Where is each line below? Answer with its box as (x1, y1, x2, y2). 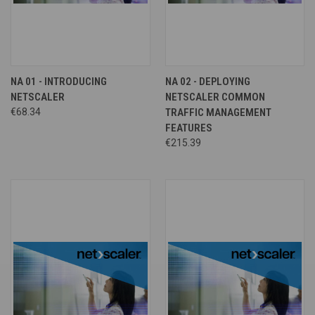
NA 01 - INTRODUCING (11, 75, 107, 88)
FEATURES (165, 121, 212, 134)
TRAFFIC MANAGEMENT (165, 105, 271, 119)
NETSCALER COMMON (165, 90, 265, 103)
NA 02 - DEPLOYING (165, 75, 250, 88)
